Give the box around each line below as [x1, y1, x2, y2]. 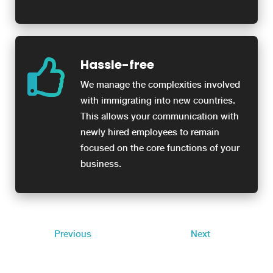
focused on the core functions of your [80, 143, 239, 154]
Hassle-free [80, 56, 154, 74]
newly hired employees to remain [80, 127, 219, 138]
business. [80, 158, 121, 170]
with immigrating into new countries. [80, 95, 235, 107]
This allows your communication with [80, 111, 239, 122]
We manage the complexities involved [80, 79, 240, 91]
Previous [54, 229, 91, 240]
